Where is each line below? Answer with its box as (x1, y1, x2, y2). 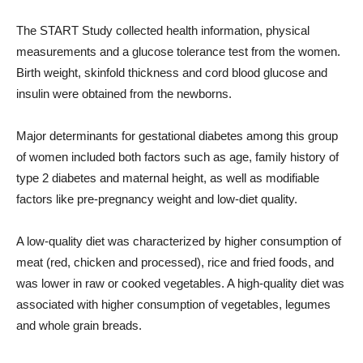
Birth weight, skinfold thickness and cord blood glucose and (16, 65, 327, 79)
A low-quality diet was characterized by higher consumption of (16, 233, 341, 248)
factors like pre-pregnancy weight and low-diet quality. (16, 191, 297, 206)
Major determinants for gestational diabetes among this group (16, 128, 338, 143)
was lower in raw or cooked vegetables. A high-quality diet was (16, 275, 344, 290)
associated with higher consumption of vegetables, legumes (16, 297, 331, 311)
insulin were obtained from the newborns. (16, 86, 232, 100)
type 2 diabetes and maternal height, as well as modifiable (16, 170, 319, 185)
